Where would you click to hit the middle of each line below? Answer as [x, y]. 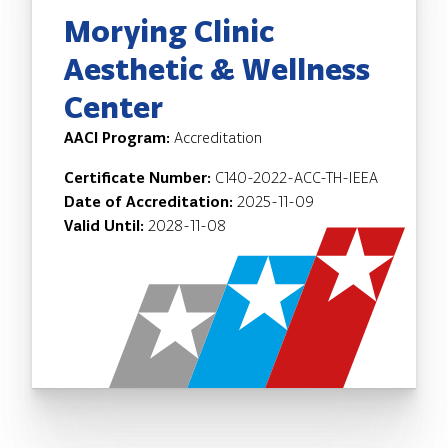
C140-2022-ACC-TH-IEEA [296, 177]
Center [113, 106]
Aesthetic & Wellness [217, 68]
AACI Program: [119, 137]
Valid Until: [106, 225]
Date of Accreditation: [150, 201]
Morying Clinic [169, 30]
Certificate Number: [139, 177]
